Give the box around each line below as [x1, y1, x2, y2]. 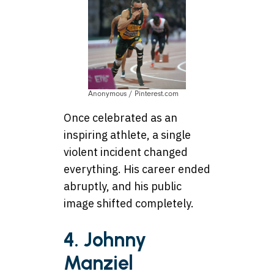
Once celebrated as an [64, 110, 177, 125]
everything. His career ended [64, 161, 210, 176]
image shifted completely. [64, 196, 194, 210]
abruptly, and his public [64, 179, 182, 193]
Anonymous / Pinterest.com [88, 89, 179, 98]
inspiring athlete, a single [64, 127, 191, 142]
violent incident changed [64, 144, 188, 159]
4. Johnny [64, 228, 146, 252]
